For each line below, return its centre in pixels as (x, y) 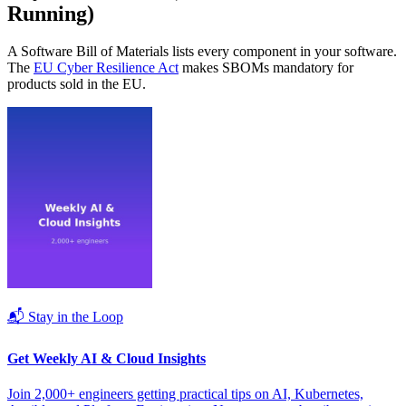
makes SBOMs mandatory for (266, 68)
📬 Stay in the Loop (65, 317)
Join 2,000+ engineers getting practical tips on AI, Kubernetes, (185, 393)
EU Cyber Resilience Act (106, 68)
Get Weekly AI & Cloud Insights (106, 358)
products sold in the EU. (77, 84)
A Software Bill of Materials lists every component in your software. (202, 52)
